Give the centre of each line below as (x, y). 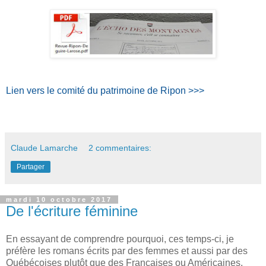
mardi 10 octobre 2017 (59, 199)
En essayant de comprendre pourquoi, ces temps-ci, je (120, 239)
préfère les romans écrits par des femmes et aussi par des (127, 251)
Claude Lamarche (44, 148)
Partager (31, 167)
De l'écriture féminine (72, 211)
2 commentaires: (120, 148)
